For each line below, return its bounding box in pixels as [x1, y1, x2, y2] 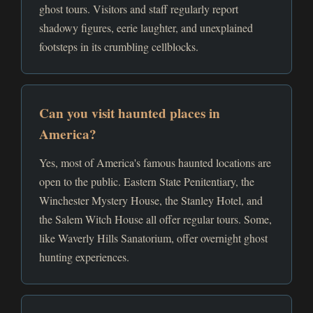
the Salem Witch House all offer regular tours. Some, [39, 212, 272, 226]
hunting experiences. [39, 249, 129, 264]
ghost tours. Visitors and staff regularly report [39, 1, 238, 16]
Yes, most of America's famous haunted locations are [39, 155, 271, 170]
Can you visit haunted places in [39, 103, 220, 123]
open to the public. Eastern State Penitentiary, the [39, 174, 254, 189]
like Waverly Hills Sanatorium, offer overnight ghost [39, 231, 268, 245]
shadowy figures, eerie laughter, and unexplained [39, 20, 253, 35]
